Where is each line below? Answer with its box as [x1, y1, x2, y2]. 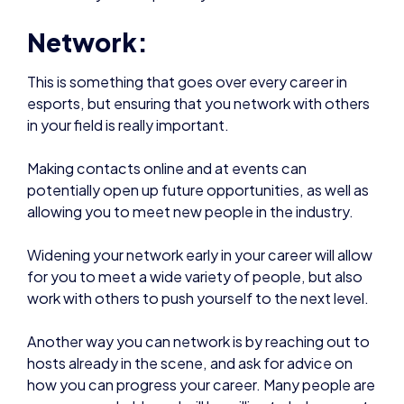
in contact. [27, 376, 105, 396]
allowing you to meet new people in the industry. [27, 160, 353, 179]
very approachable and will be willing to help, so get [27, 354, 369, 374]
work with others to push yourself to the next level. [27, 246, 369, 266]
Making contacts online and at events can [27, 116, 307, 136]
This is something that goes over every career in [27, 30, 347, 50]
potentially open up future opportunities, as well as [27, 138, 369, 158]
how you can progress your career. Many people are [27, 333, 375, 353]
